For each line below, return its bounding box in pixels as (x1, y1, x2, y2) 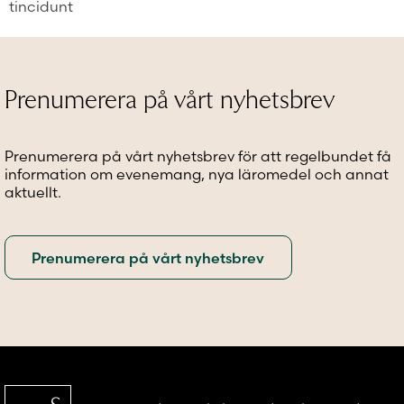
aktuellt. (5, 183, 61, 202)
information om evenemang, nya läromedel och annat (5, 165, 389, 184)
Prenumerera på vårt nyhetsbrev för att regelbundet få (5, 147, 391, 166)
